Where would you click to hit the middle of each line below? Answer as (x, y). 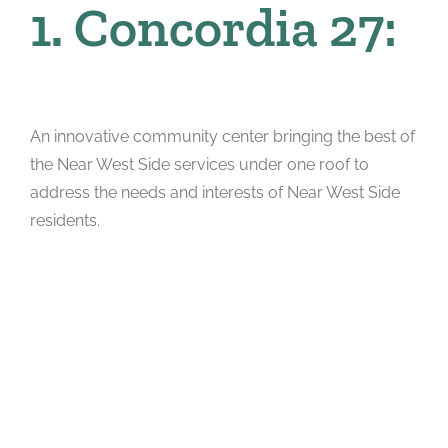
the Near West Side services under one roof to (199, 165)
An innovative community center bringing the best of (222, 137)
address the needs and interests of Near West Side (214, 193)
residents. (64, 221)
